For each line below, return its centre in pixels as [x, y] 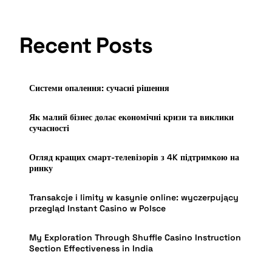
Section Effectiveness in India [91, 249]
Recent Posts [86, 45]
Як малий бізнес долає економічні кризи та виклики [132, 117]
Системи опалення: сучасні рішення [100, 88]
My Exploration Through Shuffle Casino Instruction [135, 238]
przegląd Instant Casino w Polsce [98, 209]
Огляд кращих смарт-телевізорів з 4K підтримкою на [134, 158]
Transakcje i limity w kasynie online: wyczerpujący [134, 198]
